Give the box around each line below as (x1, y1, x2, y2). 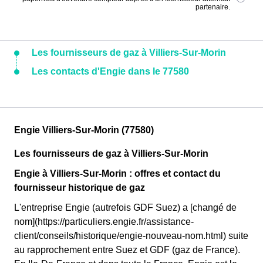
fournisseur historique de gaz (14, 183, 145, 193)
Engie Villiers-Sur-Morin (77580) (14, 125, 154, 135)
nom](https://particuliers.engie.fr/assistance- (14, 217, 194, 227)
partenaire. (195, 3, 231, 11)
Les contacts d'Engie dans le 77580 (32, 66, 189, 76)
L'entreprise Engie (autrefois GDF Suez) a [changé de (14, 203, 237, 213)
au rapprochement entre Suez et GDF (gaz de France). (14, 245, 240, 255)
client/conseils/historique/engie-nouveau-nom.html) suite (14, 231, 248, 241)
